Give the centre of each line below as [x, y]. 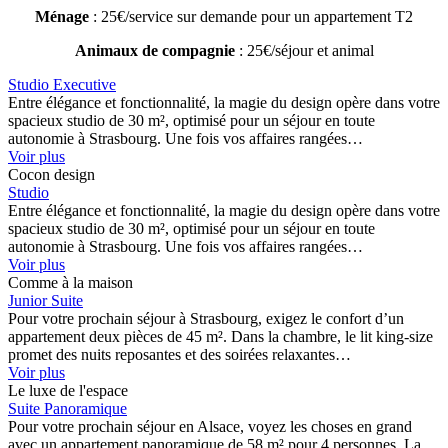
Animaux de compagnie [154, 50]
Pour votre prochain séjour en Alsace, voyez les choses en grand [210, 426]
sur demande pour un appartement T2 [293, 16]
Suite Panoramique [67, 408]
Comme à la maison [70, 282]
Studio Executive [62, 84]
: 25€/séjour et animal [304, 50]
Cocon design [51, 174]
